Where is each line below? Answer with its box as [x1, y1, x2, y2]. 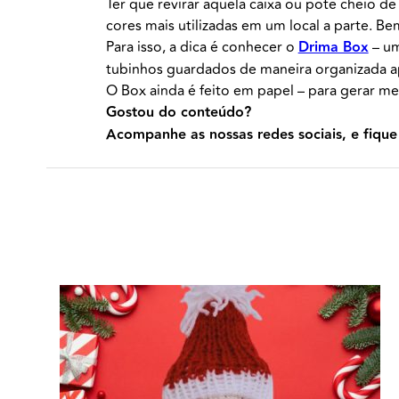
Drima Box [297, 37, 369, 60]
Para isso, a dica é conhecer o [105, 37, 298, 59]
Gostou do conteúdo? [105, 102, 251, 125]
